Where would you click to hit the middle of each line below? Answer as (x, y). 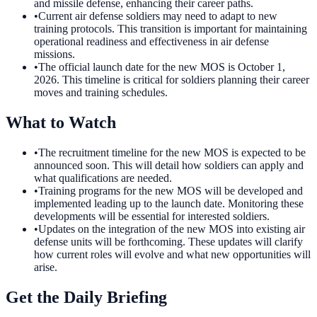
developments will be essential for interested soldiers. (152, 217)
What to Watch (61, 123)
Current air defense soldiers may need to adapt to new (158, 16)
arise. (46, 267)
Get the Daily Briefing (86, 297)
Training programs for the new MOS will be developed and (171, 191)
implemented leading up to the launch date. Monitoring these (169, 204)
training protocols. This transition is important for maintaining (171, 29)
